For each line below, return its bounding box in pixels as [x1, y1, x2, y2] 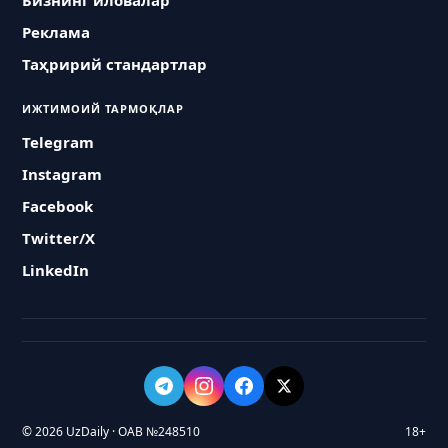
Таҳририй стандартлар [22, 54, 208, 74]
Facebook [22, 196, 94, 216]
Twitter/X [22, 228, 96, 248]
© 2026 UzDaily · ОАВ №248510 [22, 423, 201, 440]
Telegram [22, 132, 95, 152]
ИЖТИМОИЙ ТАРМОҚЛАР [22, 101, 185, 116]
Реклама [22, 22, 91, 42]
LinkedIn [22, 260, 90, 280]
